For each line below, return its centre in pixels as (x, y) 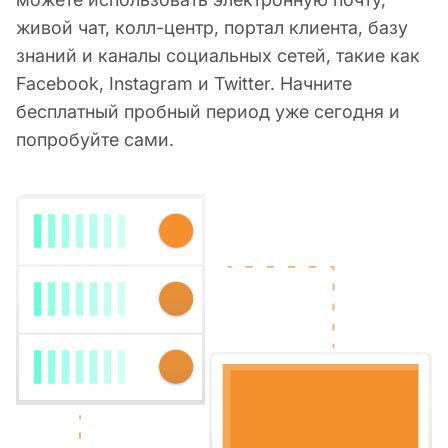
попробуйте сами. (95, 139)
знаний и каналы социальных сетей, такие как (218, 55)
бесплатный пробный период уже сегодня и (208, 111)
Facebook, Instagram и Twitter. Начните (184, 83)
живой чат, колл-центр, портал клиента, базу (212, 27)
